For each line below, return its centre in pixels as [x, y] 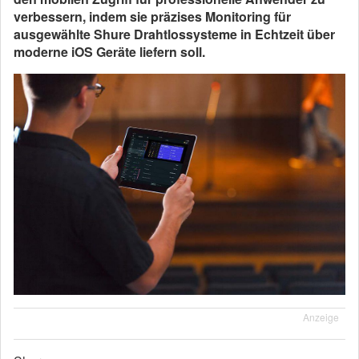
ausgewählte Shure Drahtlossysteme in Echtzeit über [174, 34]
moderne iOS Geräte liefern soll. [111, 52]
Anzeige [321, 317]
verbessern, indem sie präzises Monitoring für [152, 16]
